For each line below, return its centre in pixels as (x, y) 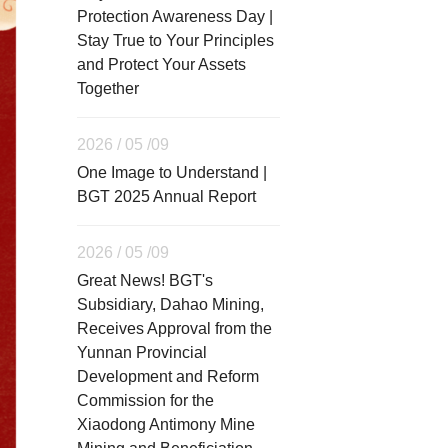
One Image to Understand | (172, 173)
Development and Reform (168, 377)
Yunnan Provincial (142, 353)
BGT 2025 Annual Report (167, 197)
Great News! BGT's (145, 281)
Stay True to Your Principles (176, 41)
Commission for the (146, 401)
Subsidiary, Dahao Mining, (171, 305)
